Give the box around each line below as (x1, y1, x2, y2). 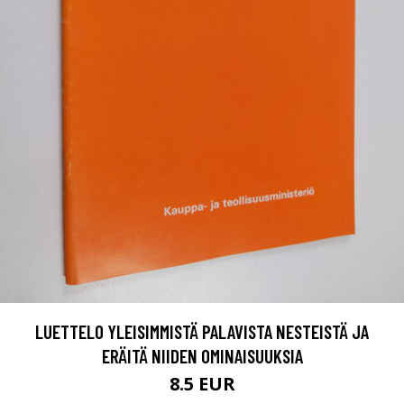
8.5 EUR (169, 372, 235, 397)
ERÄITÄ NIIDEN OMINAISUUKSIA (101, 344, 303, 368)
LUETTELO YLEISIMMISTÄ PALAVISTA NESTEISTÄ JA (35, 320, 369, 344)
